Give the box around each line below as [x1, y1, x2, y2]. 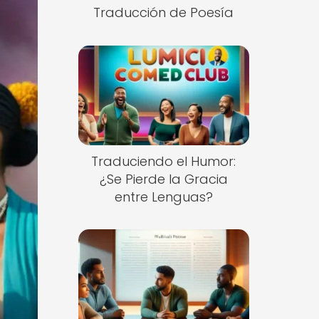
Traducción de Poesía [93, 4, 234, 21]
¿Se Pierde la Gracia [99, 169, 228, 188]
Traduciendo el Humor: [91, 152, 236, 170]
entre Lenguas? [114, 187, 213, 206]
